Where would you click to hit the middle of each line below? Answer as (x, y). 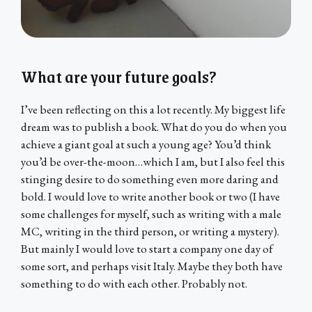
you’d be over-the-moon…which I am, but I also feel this (153, 162)
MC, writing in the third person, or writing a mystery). (150, 232)
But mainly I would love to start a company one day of (147, 249)
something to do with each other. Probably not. (134, 284)
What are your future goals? (119, 77)
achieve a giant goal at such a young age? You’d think (146, 145)
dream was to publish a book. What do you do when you (154, 127)
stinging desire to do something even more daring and (150, 179)
